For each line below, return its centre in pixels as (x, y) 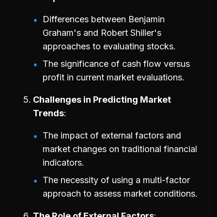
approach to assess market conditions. (120, 193)
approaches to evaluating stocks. (109, 46)
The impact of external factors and (112, 135)
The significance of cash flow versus (116, 63)
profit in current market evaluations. (114, 77)
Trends (48, 113)
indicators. (63, 162)
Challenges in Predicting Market (102, 99)
